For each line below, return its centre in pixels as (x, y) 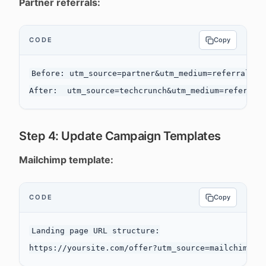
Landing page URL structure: (96, 231)
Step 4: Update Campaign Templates (120, 136)
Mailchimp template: (66, 160)
